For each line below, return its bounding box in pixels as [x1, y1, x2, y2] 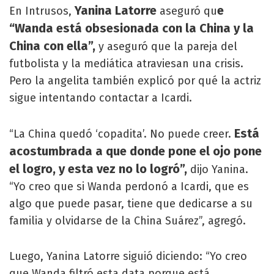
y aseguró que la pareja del [95, 40, 237, 53]
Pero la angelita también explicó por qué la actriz [9, 74, 261, 87]
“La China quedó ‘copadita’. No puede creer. [9, 127, 234, 141]
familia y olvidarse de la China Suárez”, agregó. [9, 214, 246, 228]
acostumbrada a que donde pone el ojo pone [9, 144, 262, 158]
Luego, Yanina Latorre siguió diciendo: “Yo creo [9, 250, 247, 263]
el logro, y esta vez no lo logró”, [9, 161, 190, 176]
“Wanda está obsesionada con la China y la [9, 21, 254, 35]
